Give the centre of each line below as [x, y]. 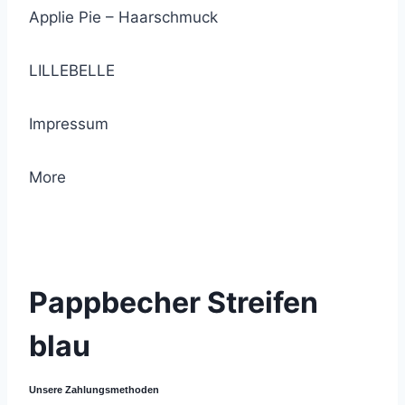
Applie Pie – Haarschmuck [123, 17]
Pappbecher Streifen [174, 302]
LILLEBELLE [72, 71]
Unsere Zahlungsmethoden [94, 390]
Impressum [69, 124]
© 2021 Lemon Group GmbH [119, 228]
